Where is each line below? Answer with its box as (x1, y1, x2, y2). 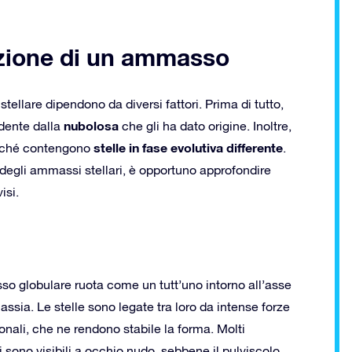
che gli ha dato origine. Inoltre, (119, 118, 291, 133)
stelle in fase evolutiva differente (93, 139, 283, 155)
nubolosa (64, 117, 119, 133)
